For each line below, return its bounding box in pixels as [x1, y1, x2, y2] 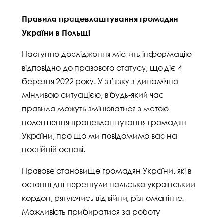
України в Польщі [22, 28, 90, 37]
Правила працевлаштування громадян [22, 14, 178, 24]
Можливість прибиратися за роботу [22, 207, 160, 217]
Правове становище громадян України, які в [22, 166, 191, 176]
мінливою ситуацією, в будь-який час [22, 90, 163, 100]
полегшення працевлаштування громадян [22, 117, 186, 127]
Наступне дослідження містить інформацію [22, 49, 192, 59]
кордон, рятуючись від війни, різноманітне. [22, 193, 184, 203]
